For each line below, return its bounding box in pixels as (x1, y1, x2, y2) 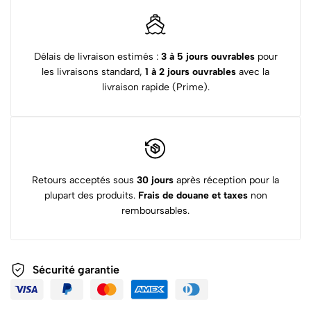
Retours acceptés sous (32, 174, 137, 186)
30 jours (137, 174, 174, 186)
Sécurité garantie (33, 263, 119, 277)
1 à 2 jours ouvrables (145, 65, 236, 78)
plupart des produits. (44, 189, 138, 201)
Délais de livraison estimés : (33, 50, 161, 62)
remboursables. (121, 204, 190, 217)
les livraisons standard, (42, 65, 145, 78)
